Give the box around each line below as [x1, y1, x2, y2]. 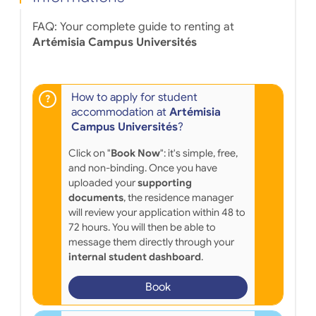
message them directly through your [68, 235, 234, 248]
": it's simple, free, [159, 146, 238, 159]
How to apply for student [71, 90, 197, 104]
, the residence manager [123, 190, 233, 204]
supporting [137, 176, 192, 189]
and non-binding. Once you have [68, 161, 217, 174]
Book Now [110, 146, 160, 159]
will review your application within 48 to [68, 205, 245, 219]
